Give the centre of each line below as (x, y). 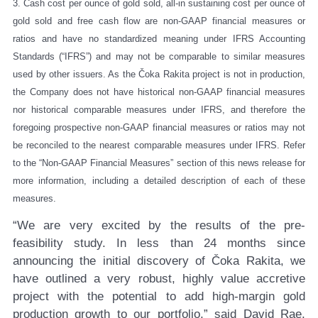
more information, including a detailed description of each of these (159, 180)
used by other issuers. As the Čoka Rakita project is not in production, (159, 74)
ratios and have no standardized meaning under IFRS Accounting (159, 38)
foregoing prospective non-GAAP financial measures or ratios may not (159, 127)
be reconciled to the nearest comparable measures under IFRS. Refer (159, 145)
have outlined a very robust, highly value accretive (159, 279)
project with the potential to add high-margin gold (159, 297)
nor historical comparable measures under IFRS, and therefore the (159, 109)
